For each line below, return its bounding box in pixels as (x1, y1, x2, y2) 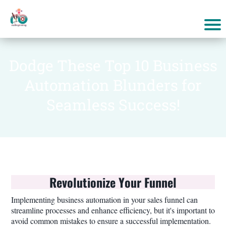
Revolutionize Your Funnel (49, 173, 177, 191)
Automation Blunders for (24, 75, 202, 95)
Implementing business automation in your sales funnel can (11, 194, 198, 205)
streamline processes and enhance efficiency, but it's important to (11, 205, 215, 215)
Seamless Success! (46, 95, 180, 115)
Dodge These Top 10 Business (9, 55, 217, 75)
